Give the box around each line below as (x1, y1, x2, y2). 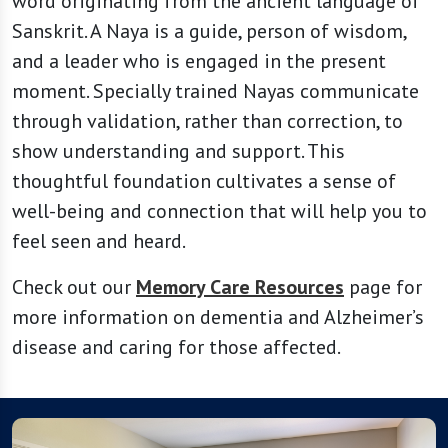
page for (344, 274, 422, 300)
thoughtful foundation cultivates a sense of (12, 168, 396, 194)
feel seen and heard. (12, 228, 186, 254)
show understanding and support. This (12, 138, 345, 164)
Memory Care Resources (136, 274, 344, 300)
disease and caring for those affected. (12, 334, 341, 360)
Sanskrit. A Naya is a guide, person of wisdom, (12, 18, 406, 44)
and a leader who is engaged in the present (12, 48, 386, 74)
